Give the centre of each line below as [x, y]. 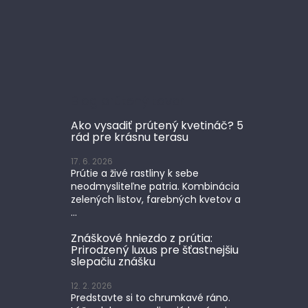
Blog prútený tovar [128, 100]
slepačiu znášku [113, 261]
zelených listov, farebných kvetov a [156, 199]
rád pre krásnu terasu [130, 137]
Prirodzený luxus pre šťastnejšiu [155, 250]
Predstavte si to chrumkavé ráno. [151, 297]
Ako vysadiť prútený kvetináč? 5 [157, 125]
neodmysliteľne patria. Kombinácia [155, 186]
